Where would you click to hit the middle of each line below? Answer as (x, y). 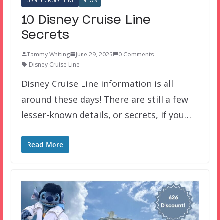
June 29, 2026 (94, 54)
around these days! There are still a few (104, 99)
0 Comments (136, 54)
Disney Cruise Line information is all (97, 83)
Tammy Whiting (48, 54)
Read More (45, 144)
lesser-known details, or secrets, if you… (106, 115)
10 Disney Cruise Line (86, 20)
